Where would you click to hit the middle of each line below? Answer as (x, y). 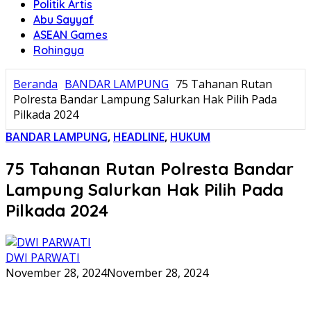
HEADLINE (139, 137)
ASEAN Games (70, 35)
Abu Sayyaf (64, 19)
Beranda (35, 84)
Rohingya (59, 50)
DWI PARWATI (43, 257)
